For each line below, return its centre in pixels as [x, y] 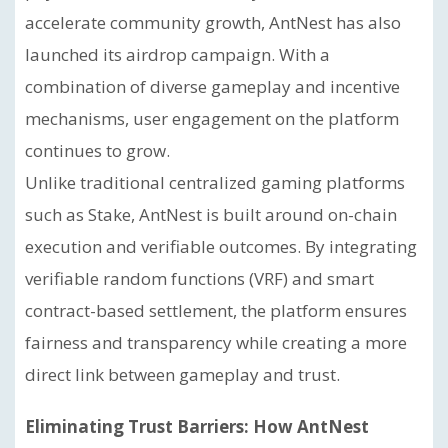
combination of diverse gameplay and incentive [212, 86]
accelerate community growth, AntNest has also [213, 22]
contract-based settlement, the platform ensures [216, 310]
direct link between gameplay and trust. [182, 374]
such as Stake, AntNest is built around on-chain [211, 214]
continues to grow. [97, 150]
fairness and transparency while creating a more [216, 342]
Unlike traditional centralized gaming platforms [215, 182]
